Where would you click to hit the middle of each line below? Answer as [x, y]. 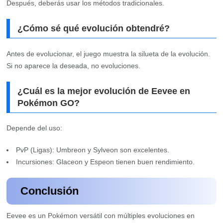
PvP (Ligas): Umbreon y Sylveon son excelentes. [93, 150]
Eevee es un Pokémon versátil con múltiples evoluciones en [101, 215]
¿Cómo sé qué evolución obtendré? [94, 29]
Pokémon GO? [49, 103]
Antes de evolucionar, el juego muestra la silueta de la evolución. [109, 54]
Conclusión [50, 191]
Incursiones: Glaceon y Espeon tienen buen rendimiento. [106, 162]
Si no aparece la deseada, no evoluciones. [74, 65]
